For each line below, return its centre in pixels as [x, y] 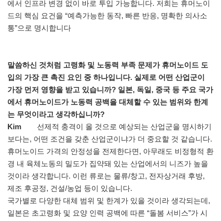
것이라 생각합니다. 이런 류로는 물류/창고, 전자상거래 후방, [106, 176]
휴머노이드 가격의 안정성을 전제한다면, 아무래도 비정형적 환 [110, 151]
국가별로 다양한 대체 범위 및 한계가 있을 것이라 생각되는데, [109, 201]
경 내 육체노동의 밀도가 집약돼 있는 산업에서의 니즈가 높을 [108, 164]
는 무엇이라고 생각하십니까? [56, 114]
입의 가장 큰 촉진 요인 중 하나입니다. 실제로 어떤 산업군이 [106, 77]
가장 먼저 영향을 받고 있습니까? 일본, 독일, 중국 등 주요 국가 [110, 90]
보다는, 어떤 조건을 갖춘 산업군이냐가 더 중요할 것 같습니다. [110, 139]
